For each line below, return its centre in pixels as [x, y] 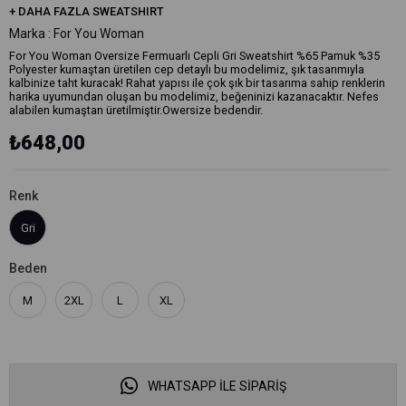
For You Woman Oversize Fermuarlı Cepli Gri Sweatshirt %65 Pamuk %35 [194, 56]
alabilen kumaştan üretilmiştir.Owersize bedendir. [136, 110]
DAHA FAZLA [55, 11]
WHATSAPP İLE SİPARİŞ [215, 386]
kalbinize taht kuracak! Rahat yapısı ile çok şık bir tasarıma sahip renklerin [197, 83]
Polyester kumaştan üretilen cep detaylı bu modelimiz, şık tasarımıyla [187, 69]
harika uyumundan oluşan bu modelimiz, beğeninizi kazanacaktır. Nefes [194, 97]
